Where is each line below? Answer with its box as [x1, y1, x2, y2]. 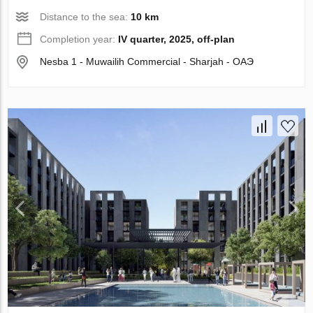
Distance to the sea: [40, 11, 131, 23]
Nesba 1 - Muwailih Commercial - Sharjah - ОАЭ [40, 56, 254, 68]
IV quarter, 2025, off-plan [118, 34, 235, 45]
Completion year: [40, 34, 119, 45]
